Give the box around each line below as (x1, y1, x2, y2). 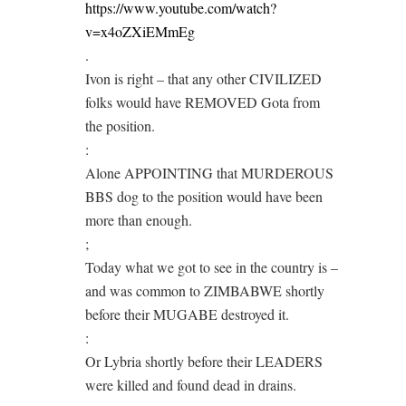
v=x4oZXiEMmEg (85, 22, 195, 41)
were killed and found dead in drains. (85, 375, 296, 394)
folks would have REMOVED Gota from (85, 92, 320, 111)
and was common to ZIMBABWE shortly (85, 281, 324, 300)
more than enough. (85, 210, 192, 229)
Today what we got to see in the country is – (85, 257, 338, 276)
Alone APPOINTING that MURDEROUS (85, 163, 333, 182)
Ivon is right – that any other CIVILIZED (85, 69, 322, 88)
